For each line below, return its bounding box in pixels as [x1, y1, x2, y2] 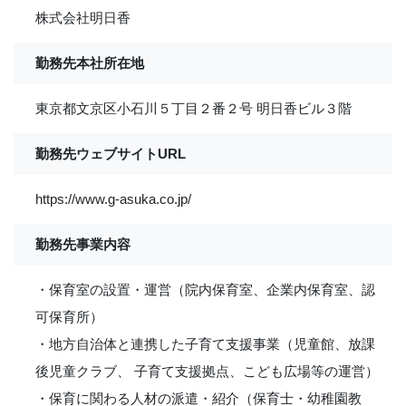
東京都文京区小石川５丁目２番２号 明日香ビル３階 [35, 101, 352, 116]
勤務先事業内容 [35, 237, 130, 252]
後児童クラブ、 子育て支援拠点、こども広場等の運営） [35, 363, 379, 379]
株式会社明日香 [35, 10, 130, 25]
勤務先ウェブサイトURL [35, 146, 186, 161]
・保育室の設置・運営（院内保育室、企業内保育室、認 [35, 282, 375, 297]
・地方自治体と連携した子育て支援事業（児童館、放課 [35, 336, 375, 352]
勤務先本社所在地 [35, 55, 144, 71]
